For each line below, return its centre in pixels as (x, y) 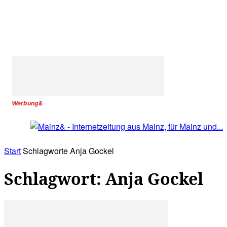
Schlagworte (45, 151)
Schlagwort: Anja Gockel (104, 178)
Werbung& (27, 103)
